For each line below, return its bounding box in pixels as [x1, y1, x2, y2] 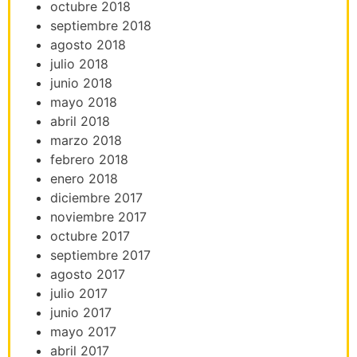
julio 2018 [50, 55, 108, 72]
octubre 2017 [50, 227, 130, 244]
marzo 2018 [50, 131, 122, 148]
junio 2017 [50, 304, 112, 320]
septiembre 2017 [50, 246, 151, 263]
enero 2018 [50, 170, 118, 186]
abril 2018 [50, 112, 110, 129]
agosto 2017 [50, 265, 125, 282]
